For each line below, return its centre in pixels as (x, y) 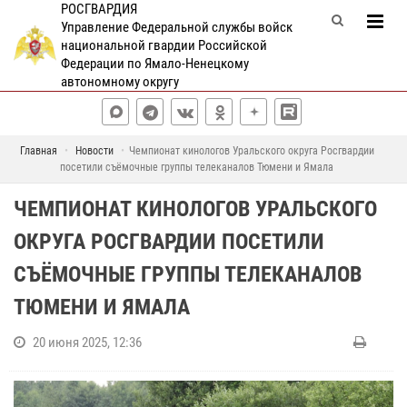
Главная (38, 151)
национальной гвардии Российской (164, 45)
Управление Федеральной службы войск (176, 27)
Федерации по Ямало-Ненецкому (154, 64)
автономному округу (119, 82)
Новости (94, 151)
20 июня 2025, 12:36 (87, 342)
